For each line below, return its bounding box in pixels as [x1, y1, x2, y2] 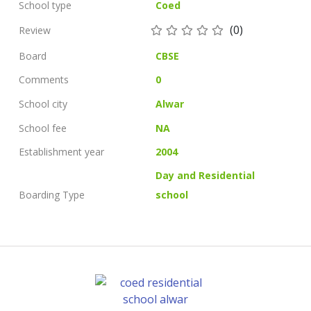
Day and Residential [155, 169, 255, 183]
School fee [19, 121, 67, 135]
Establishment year [19, 144, 104, 158]
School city [19, 97, 67, 111]
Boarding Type [19, 188, 85, 202]
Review [19, 23, 51, 37]
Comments [19, 73, 69, 87]
